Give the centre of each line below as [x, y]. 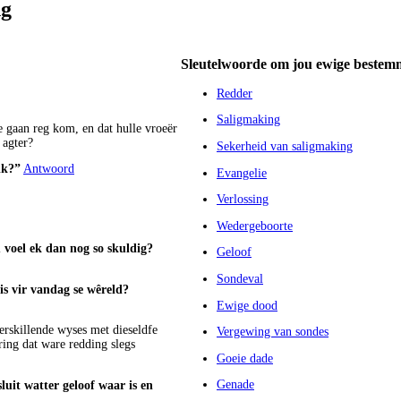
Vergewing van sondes [273, 332]
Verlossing [243, 200]
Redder [235, 93]
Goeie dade [245, 358]
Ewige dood [247, 305]
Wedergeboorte [255, 226]
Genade [235, 385]
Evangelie [242, 173]
